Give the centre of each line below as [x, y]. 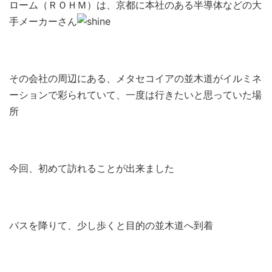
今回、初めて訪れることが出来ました [92, 168]
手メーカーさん [43, 21]
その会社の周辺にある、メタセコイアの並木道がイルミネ [135, 78]
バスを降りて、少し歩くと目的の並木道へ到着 [111, 225]
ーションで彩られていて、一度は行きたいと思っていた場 [135, 95]
